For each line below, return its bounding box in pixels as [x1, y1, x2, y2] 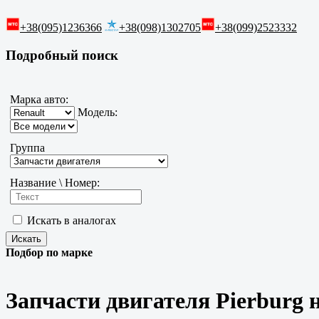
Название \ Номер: [10, 177, 100, 189]
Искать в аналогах [24, 214, 116, 227]
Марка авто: [10, 93, 68, 106]
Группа [10, 142, 45, 155]
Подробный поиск [6, 47, 118, 63]
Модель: [75, 106, 117, 119]
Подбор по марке [6, 246, 93, 259]
